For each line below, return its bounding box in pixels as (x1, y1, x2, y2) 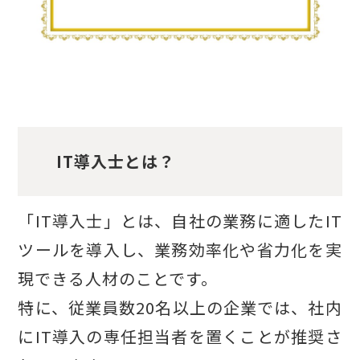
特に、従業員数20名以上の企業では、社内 (18, 295, 342, 319)
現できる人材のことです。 (18, 266, 219, 290)
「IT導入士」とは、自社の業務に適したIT (18, 208, 342, 232)
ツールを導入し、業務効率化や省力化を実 (18, 237, 342, 261)
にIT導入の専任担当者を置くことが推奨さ (18, 324, 342, 348)
